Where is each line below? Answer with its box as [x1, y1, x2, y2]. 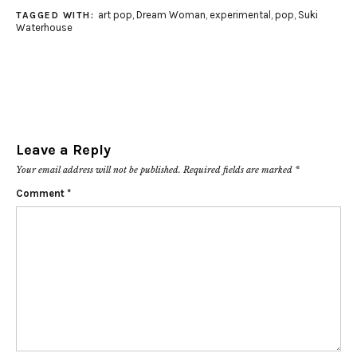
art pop [97, 9, 132, 22]
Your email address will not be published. [16, 164, 181, 176]
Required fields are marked [183, 164, 295, 176]
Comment [16, 187, 67, 200]
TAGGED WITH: [16, 10, 98, 22]
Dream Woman [135, 9, 206, 22]
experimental [209, 9, 271, 22]
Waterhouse [16, 22, 73, 34]
